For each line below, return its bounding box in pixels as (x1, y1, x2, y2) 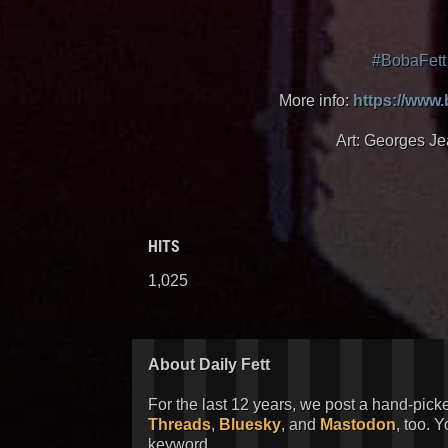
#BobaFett (371, 52, 446, 69)
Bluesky (219, 416, 281, 433)
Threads (148, 416, 211, 433)
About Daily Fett (148, 356, 270, 373)
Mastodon (320, 416, 396, 433)
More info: (278, 92, 353, 109)
